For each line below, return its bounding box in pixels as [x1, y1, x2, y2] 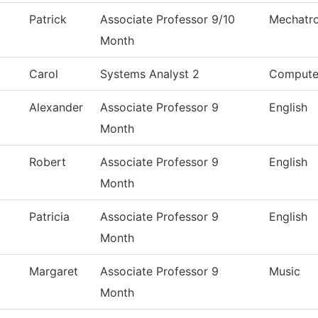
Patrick [29, 12, 67, 27]
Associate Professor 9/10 [100, 12, 235, 27]
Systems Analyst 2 [100, 67, 199, 82]
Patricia [29, 209, 70, 224]
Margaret [29, 264, 78, 279]
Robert [29, 155, 66, 170]
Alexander [29, 100, 83, 115]
